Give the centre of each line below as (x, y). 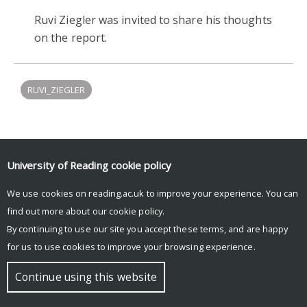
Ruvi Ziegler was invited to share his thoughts (153, 20)
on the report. (71, 37)
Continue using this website (86, 277)
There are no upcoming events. (96, 180)
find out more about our (58, 211)
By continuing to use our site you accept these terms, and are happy (148, 229)
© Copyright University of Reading (81, 239)
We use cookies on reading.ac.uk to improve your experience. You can (153, 193)
